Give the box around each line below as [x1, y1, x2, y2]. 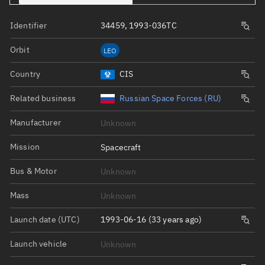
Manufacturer [10, 117, 61, 128]
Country [10, 68, 41, 79]
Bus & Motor [10, 165, 57, 176]
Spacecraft [101, 141, 141, 153]
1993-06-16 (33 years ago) [101, 214, 202, 225]
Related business [10, 92, 76, 104]
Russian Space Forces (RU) [119, 93, 222, 104]
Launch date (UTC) [10, 214, 80, 225]
